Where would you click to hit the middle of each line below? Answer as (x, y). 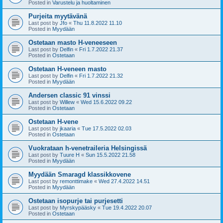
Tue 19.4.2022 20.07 (127, 207)
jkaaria (68, 128)
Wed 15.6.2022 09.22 (106, 102)
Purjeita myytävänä (58, 16)
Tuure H (70, 155)
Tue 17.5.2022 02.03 (107, 128)
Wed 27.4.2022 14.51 (124, 181)
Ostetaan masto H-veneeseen (73, 42)
